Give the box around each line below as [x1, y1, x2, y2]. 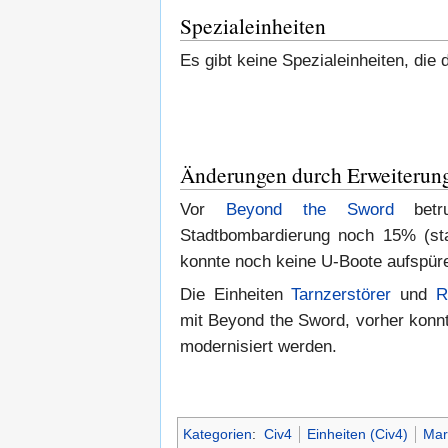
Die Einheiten [180, 284, 292, 304]
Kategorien [183, 425, 252, 442]
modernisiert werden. [180, 336, 337, 356]
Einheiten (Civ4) [306, 425, 408, 442]
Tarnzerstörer [291, 284, 392, 304]
